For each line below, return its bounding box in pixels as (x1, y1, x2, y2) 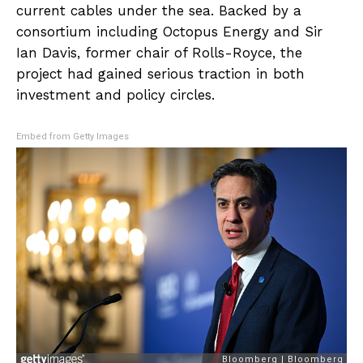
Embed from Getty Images (16, 130, 129, 142)
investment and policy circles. (16, 86, 215, 103)
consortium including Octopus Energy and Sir (16, 23, 322, 40)
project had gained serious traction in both (16, 65, 305, 82)
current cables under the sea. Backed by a (16, 2, 301, 19)
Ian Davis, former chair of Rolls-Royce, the (16, 44, 302, 61)
